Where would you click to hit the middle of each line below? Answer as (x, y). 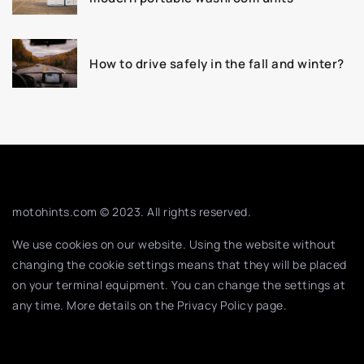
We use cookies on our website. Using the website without (174, 245)
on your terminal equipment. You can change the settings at (179, 285)
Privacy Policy (215, 305)
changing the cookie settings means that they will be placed (180, 265)
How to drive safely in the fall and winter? (217, 63)
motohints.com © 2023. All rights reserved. (132, 212)
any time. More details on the (95, 305)
